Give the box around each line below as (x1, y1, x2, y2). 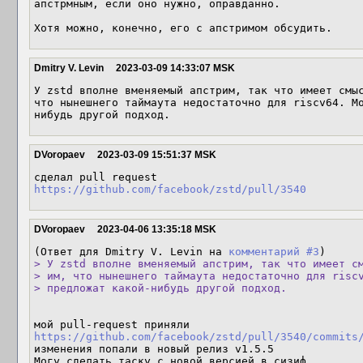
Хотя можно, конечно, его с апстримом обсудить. (34, 22, 332, 34)
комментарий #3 (228, 246, 319, 258)
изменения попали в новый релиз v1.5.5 (34, 343, 274, 355)
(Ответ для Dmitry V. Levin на (34, 246, 228, 258)
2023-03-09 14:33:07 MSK (116, 62, 235, 74)
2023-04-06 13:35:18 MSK (97, 224, 216, 235)
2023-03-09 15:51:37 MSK (97, 149, 216, 160)
